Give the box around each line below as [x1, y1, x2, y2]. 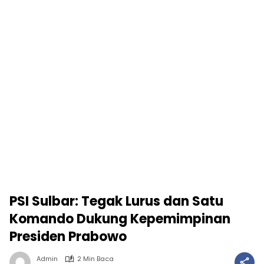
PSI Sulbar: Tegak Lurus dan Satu [9, 192, 223, 211]
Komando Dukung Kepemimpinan [9, 210, 230, 229]
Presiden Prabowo [9, 227, 127, 246]
